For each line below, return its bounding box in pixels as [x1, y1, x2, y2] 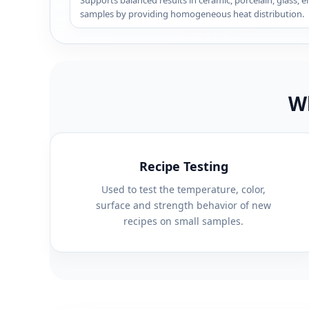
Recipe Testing [139, 157, 228, 175]
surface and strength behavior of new [96, 198, 271, 212]
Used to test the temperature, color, [101, 182, 266, 196]
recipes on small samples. [123, 214, 243, 228]
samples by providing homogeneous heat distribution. [80, 8, 304, 21]
